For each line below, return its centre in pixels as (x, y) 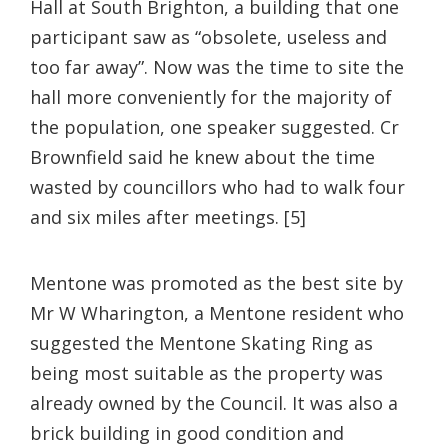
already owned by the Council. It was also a (214, 402)
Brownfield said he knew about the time (202, 156)
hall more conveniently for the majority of (211, 96)
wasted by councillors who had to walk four (217, 186)
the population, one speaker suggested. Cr (214, 126)
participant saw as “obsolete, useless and (208, 36)
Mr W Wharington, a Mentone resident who (217, 312)
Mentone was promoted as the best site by (216, 282)
